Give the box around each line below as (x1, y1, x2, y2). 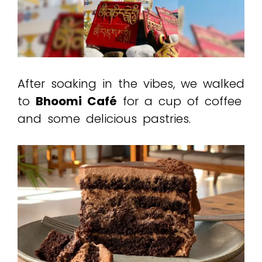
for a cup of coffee (117, 93, 242, 110)
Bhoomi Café (36, 93, 117, 110)
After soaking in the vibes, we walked (18, 75, 244, 92)
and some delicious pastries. (18, 111, 191, 127)
